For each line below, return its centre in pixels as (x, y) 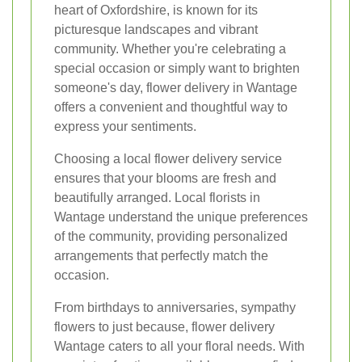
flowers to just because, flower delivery (164, 327)
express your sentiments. (125, 127)
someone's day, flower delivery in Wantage (176, 88)
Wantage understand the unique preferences (181, 217)
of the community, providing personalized (171, 237)
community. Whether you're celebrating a (170, 49)
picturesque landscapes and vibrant (156, 30)
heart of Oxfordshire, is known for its (156, 11)
